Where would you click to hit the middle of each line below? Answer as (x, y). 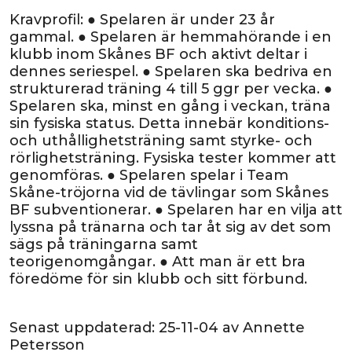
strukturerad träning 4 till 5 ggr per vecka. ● (171, 89)
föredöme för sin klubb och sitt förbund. (158, 279)
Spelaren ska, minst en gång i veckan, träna (170, 106)
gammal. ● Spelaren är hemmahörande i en (170, 37)
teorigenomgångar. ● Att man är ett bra (158, 262)
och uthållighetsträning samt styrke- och (161, 141)
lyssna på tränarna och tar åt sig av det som (170, 227)
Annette (274, 328)
